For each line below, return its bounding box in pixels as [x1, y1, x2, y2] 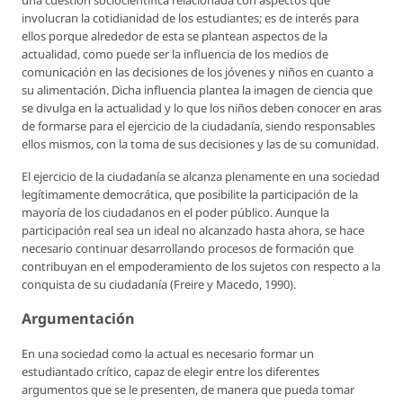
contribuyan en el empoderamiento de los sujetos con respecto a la [22, 258, 381, 275]
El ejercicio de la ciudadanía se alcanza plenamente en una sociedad [22, 168, 380, 185]
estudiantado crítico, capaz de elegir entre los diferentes [22, 363, 319, 381]
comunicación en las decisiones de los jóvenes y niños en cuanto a [22, 64, 373, 81]
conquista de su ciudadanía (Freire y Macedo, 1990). [22, 276, 296, 293]
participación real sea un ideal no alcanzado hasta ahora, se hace [22, 222, 364, 239]
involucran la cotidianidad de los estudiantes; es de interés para [22, 10, 359, 27]
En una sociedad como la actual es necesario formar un [22, 345, 314, 363]
